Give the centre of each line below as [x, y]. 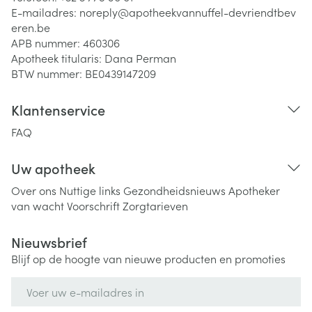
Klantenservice [58, 109]
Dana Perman [140, 58]
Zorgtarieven [155, 205]
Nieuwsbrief [49, 242]
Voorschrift [93, 205]
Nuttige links [90, 190]
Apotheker [254, 190]
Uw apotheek [53, 168]
